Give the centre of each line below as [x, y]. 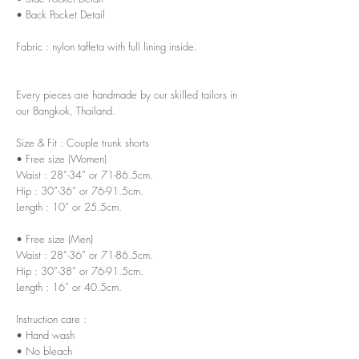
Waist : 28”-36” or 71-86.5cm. [85, 254]
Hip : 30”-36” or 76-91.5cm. [80, 190]
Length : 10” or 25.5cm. [69, 206]
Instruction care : [51, 319]
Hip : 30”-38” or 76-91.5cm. [80, 270]
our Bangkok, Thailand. [66, 110]
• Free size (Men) [54, 238]
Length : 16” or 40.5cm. [69, 286]
